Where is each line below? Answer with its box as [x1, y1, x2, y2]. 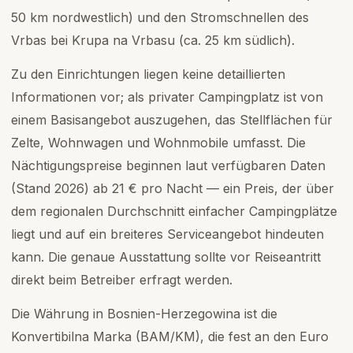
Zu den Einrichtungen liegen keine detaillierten [11, 66, 285, 82]
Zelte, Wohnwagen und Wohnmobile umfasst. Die [11, 135, 306, 150]
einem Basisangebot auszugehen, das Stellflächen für [11, 112, 333, 128]
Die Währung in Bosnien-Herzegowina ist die [11, 306, 277, 321]
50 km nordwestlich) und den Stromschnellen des [11, 9, 309, 25]
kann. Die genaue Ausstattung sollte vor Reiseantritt [11, 249, 321, 265]
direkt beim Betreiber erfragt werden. [11, 272, 232, 288]
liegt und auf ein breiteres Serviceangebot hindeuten [11, 226, 324, 242]
